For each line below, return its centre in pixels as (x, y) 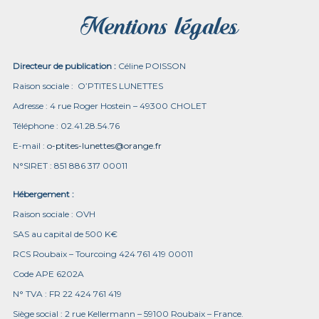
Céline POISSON (152, 66)
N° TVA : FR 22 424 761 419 (67, 294)
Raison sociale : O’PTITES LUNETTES (88, 86)
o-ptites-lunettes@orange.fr (104, 146)
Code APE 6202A (48, 274)
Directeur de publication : (66, 66)
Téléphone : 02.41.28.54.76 (66, 126)
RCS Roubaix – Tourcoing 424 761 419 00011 (103, 254)
